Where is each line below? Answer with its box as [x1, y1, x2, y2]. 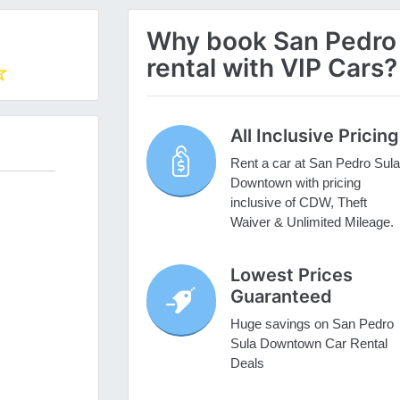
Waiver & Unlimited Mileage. [229, 214, 394, 230]
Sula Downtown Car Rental [229, 336, 387, 352]
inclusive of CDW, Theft [229, 195, 367, 211]
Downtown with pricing [229, 175, 361, 191]
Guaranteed [229, 286, 332, 308]
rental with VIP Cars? [146, 53, 397, 84]
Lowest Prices [229, 264, 353, 287]
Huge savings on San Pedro [229, 316, 394, 332]
